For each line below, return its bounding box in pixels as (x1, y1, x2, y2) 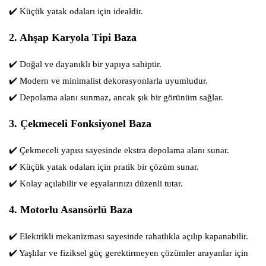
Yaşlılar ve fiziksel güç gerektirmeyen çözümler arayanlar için (17, 248, 248, 258)
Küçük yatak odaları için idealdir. (17, 7, 143, 17)
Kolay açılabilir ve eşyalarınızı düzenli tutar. (17, 179, 183, 189)
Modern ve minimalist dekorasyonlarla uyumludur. (17, 76, 208, 86)
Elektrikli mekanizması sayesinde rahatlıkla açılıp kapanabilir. (17, 232, 248, 242)
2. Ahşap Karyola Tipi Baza (9, 31, 137, 44)
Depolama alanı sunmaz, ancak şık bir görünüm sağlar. (17, 93, 223, 103)
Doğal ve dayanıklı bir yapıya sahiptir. (17, 59, 161, 69)
